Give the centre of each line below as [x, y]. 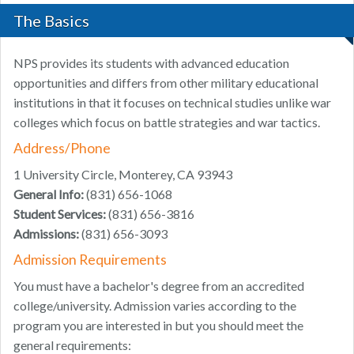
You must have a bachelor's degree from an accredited [159, 286]
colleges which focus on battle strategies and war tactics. [167, 122]
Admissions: [46, 234]
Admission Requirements [90, 260]
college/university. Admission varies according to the [155, 306]
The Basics [51, 21]
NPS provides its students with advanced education [151, 63]
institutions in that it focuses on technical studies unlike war [172, 103]
